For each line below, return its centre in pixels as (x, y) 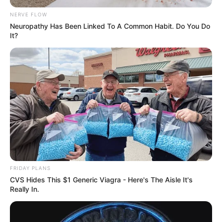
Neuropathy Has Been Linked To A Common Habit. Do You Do (110, 26)
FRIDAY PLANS (30, 168)
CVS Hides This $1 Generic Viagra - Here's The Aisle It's (101, 180)
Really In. (25, 189)
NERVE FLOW (28, 14)
